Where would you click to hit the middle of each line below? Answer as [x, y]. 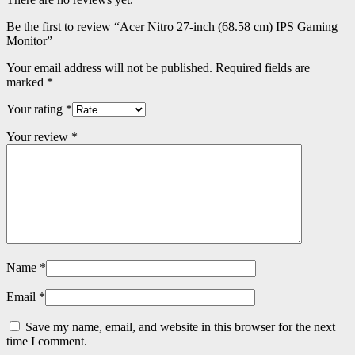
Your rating [36, 109]
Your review [39, 137]
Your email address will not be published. [109, 68]
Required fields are [263, 68]
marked [27, 82]
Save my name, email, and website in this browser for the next [180, 327]
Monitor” [29, 41]
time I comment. [47, 342]
